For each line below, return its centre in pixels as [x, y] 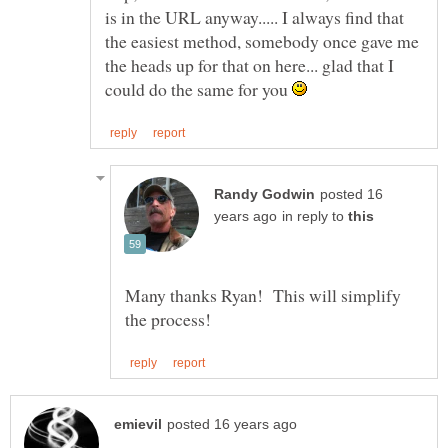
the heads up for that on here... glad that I [249, 64]
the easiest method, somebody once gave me [262, 40]
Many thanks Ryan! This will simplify [263, 294]
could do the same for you [198, 88]
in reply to [315, 216]
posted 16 [351, 194]
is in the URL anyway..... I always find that [254, 16]
